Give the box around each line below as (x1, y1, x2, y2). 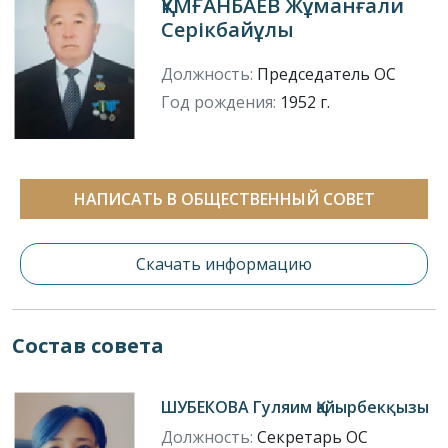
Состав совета (12, 331, 164, 359)
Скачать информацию (136, 252, 312, 275)
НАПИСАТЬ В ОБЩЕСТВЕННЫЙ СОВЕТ (73, 187, 375, 210)
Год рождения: (161, 91, 277, 114)
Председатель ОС (253, 63, 397, 86)
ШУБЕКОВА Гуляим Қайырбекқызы (161, 395, 430, 418)
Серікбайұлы (161, 16, 295, 44)
